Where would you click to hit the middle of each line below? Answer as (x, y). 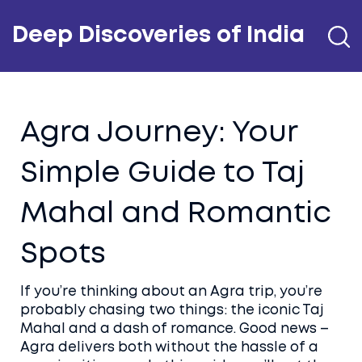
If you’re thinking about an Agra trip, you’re (171, 292)
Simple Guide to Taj (162, 174)
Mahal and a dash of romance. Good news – (175, 329)
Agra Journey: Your (159, 133)
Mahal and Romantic (176, 214)
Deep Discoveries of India (158, 36)
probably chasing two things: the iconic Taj (172, 311)
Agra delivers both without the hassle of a (169, 348)
